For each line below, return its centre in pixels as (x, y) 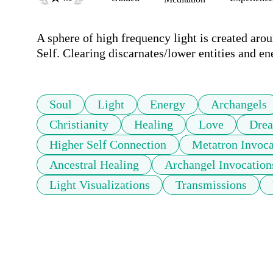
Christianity (79, 125)
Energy (168, 105)
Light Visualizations (100, 185)
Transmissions (211, 185)
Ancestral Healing (94, 165)
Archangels (239, 105)
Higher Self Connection (108, 145)
